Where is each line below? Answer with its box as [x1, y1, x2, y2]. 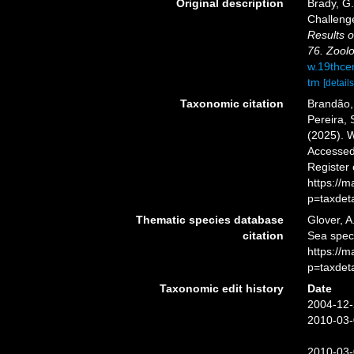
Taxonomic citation [179, 97, 284, 110]
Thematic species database [135, 213, 284, 226]
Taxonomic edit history [159, 282, 284, 295]
